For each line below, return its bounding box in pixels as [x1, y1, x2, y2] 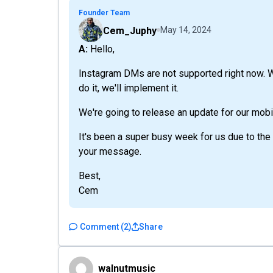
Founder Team [79, 9, 130, 17]
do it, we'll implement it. [79, 82, 179, 94]
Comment [80, 222, 119, 232]
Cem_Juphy [103, 25, 157, 37]
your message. [79, 146, 141, 157]
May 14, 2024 [160, 25, 211, 35]
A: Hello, [88, 43, 115, 55]
